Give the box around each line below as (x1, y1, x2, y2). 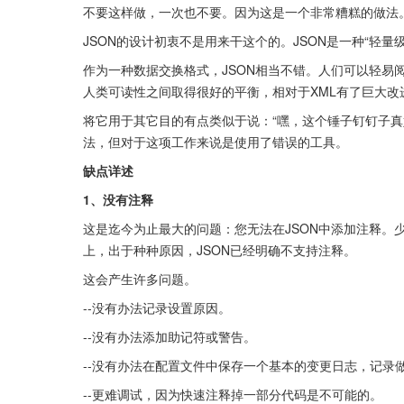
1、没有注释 (83, 190, 153, 208)
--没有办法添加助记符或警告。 (83, 327, 256, 345)
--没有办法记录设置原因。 (83, 298, 231, 317)
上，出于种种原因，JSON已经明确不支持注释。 (83, 241, 356, 259)
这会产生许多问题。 (83, 270, 197, 288)
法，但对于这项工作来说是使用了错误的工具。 (83, 133, 348, 151)
